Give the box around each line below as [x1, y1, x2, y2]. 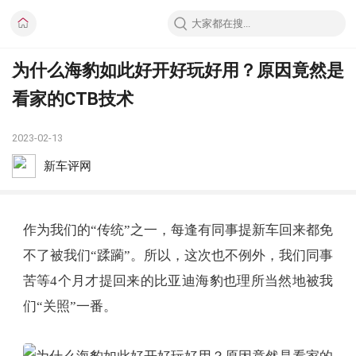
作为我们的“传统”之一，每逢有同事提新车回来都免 [22, 222, 334, 238]
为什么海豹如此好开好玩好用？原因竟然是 [12, 60, 344, 80]
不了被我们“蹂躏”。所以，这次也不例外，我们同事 [22, 247, 334, 263]
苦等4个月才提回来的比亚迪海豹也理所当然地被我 [22, 273, 334, 288]
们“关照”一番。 [22, 298, 117, 314]
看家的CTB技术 [12, 88, 133, 109]
